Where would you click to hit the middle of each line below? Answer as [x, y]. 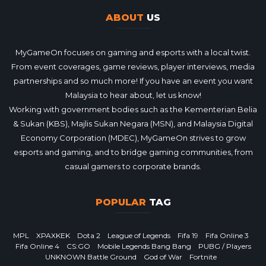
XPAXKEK [53, 235]
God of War [163, 256]
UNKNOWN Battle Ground [91, 256]
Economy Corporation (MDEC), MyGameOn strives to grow [133, 137]
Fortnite [203, 256]
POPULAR [121, 202]
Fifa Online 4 [37, 246]
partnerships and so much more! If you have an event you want [133, 80]
